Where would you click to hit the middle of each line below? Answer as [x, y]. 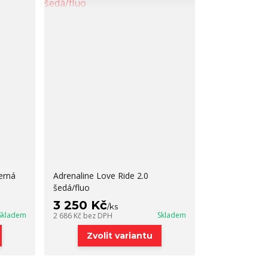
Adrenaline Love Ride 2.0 [101, 176]
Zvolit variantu [120, 236]
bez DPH [98, 216]
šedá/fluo [72, 188]
